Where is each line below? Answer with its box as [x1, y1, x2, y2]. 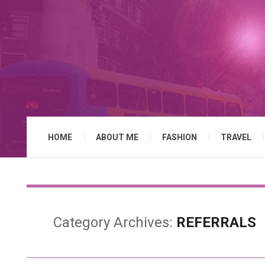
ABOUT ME [96, 132, 138, 142]
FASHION [162, 132, 197, 142]
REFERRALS [176, 214, 256, 231]
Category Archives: [53, 214, 176, 231]
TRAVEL [221, 132, 251, 142]
